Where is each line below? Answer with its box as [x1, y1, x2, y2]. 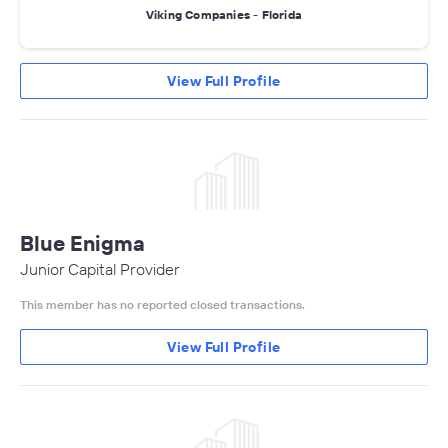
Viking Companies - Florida [145, 6, 303, 22]
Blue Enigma [20, 230, 145, 257]
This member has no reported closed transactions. [20, 297, 305, 313]
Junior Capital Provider [20, 259, 180, 280]
